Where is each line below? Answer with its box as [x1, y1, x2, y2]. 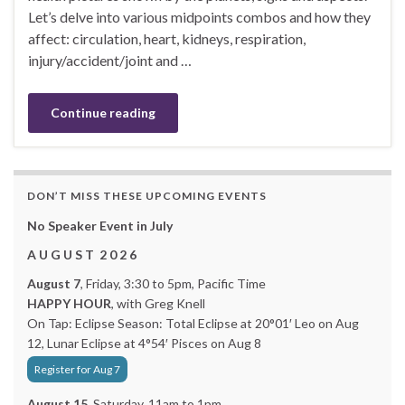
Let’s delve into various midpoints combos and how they [28, 8, 371, 25]
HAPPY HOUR [27, 296, 111, 311]
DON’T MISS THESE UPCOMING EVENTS [27, 189, 267, 202]
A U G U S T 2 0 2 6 [27, 247, 137, 262]
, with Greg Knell [111, 296, 205, 311]
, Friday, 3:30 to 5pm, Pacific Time [80, 276, 266, 291]
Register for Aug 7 [34, 363, 120, 376]
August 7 [27, 276, 80, 291]
